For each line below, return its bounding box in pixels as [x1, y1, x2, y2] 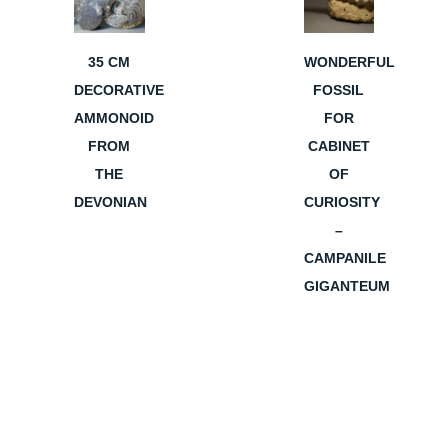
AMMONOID [74, 109, 154, 126]
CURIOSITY [303, 193, 380, 210]
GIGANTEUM [303, 277, 390, 294]
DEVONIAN [74, 193, 147, 210]
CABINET [307, 137, 370, 154]
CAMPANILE [303, 249, 386, 266]
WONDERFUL [303, 53, 395, 70]
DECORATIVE [74, 81, 164, 98]
